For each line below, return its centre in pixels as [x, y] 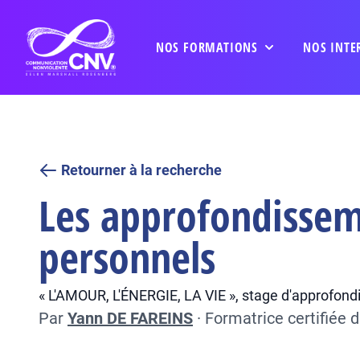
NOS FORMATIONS [207, 47]
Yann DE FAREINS [130, 318]
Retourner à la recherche [141, 170]
